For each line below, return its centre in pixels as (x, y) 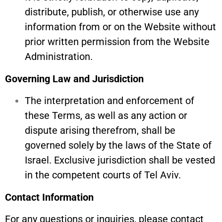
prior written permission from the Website (117, 42)
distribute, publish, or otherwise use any (112, 12)
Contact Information (49, 197)
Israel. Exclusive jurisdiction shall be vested (120, 160)
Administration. (59, 57)
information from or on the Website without (120, 27)
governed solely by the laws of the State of (118, 145)
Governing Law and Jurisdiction (74, 79)
